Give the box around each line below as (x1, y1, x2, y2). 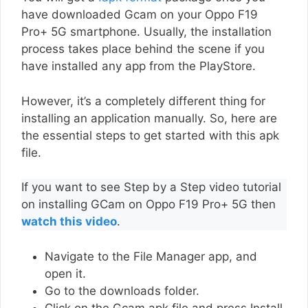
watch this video (21, 214, 117, 229)
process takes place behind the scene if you (21, 42, 265, 56)
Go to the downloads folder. (45, 283, 199, 298)
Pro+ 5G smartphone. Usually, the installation (21, 25, 272, 39)
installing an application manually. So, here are (21, 111, 277, 125)
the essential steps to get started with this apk (21, 128, 279, 142)
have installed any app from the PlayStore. (21, 59, 256, 74)
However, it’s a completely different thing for (21, 93, 265, 108)
